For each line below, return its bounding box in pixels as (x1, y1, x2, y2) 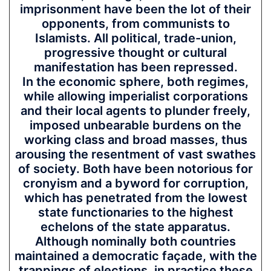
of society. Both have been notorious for (18, 162, 253, 176)
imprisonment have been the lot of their (20, 2, 251, 16)
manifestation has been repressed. (33, 60, 238, 74)
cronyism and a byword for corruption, (22, 176, 249, 191)
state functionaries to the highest (38, 205, 233, 220)
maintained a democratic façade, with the (14, 249, 257, 263)
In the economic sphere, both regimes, (22, 74, 249, 89)
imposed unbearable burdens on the (30, 118, 241, 132)
